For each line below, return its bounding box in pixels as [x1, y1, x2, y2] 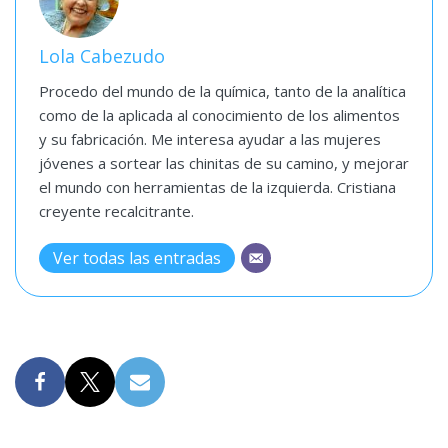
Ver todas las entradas [52, 247, 221, 270]
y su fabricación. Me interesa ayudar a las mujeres [38, 129, 381, 150]
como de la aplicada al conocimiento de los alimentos [38, 105, 400, 126]
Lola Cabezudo [38, 44, 165, 69]
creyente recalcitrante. [38, 201, 194, 222]
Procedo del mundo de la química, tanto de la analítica [38, 81, 406, 102]
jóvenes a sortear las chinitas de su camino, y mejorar [38, 153, 409, 174]
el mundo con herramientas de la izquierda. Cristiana [38, 177, 396, 198]
